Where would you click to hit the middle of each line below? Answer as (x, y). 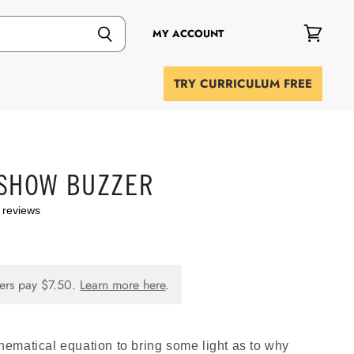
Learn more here (123, 284)
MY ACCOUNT (188, 34)
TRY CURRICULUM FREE (243, 84)
